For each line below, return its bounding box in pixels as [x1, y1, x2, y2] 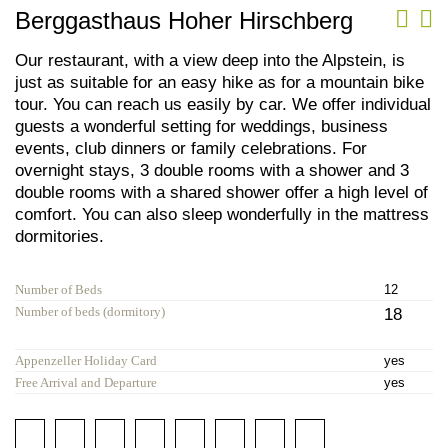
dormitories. [15, 226, 104, 245]
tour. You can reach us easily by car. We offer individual [15, 94, 431, 113]
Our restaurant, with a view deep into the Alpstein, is [15, 50, 405, 69]
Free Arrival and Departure [15, 374, 157, 390]
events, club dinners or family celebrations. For [15, 138, 367, 157]
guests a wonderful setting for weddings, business [15, 116, 388, 135]
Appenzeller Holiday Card [15, 352, 157, 368]
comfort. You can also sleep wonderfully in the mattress [15, 204, 429, 223]
